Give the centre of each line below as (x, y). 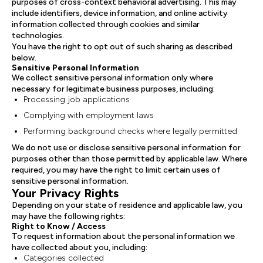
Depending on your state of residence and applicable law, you (127, 205)
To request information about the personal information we (123, 236)
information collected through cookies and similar (106, 24)
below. (24, 58)
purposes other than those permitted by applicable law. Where (129, 159)
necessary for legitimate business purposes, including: (113, 89)
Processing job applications (77, 100)
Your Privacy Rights (65, 193)
